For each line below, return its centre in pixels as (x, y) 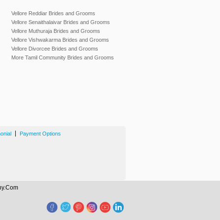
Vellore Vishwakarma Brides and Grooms (60, 40)
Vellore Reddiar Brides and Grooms (53, 13)
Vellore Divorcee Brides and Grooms (55, 49)
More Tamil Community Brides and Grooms (63, 57)
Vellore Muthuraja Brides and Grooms (56, 31)
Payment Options (40, 134)
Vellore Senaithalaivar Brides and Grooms (61, 22)
